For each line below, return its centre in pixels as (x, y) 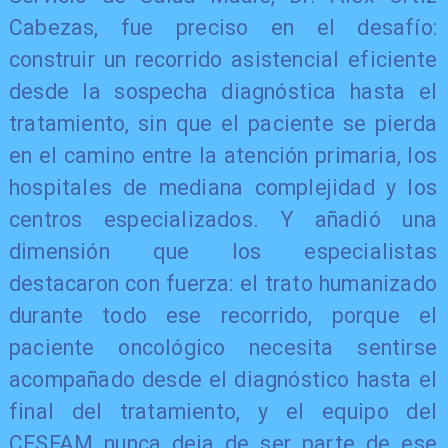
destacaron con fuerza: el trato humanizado (223, 284)
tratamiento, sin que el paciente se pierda (223, 124)
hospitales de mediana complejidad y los (223, 188)
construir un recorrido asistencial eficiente (223, 60)
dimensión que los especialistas (223, 252)
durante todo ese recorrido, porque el (223, 316)
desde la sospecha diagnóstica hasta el (223, 92)
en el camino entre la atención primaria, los (223, 156)
